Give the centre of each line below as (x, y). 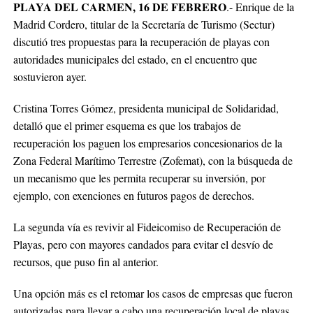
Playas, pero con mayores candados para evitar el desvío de (143, 244)
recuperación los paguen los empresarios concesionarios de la (147, 143)
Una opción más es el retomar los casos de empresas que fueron (153, 293)
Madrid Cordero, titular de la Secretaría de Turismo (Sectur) (144, 24)
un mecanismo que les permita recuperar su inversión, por (139, 177)
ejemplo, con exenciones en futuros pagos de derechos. (133, 195)
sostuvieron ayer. (50, 76)
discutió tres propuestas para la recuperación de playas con (141, 41)
